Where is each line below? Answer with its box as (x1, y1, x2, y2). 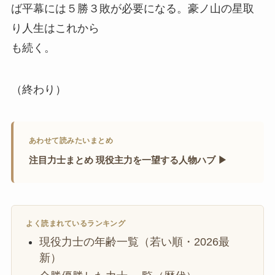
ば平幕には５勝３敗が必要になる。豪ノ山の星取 (10, 2, 254, 15)
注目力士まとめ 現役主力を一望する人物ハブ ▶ (28, 155, 227, 166)
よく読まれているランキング (26, 219, 126, 228)
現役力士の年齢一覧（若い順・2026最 (39, 236, 230, 249)
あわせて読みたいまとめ (28, 136, 114, 145)
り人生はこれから (10, 22, 99, 35)
